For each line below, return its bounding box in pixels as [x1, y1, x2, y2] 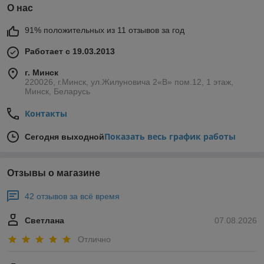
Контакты [25, 108, 67, 120]
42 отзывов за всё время [25, 192, 120, 202]
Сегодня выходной [25, 132, 104, 142]
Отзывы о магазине [7, 168, 100, 179]
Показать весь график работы [104, 131, 236, 143]
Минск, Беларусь [25, 87, 90, 97]
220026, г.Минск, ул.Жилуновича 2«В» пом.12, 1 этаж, [25, 77, 233, 87]
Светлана [25, 216, 64, 226]
